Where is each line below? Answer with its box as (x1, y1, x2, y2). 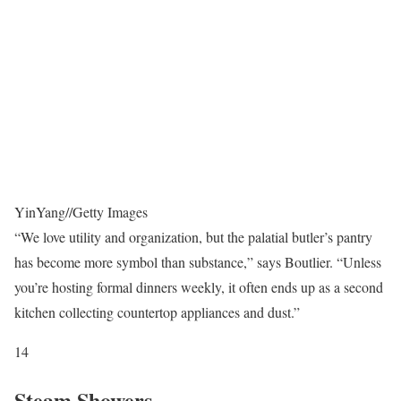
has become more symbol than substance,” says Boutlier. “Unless (14, 252, 381, 271)
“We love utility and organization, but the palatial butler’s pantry (14, 226, 372, 246)
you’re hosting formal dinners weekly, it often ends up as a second (14, 277, 383, 296)
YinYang (14, 201, 65, 221)
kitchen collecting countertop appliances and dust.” (14, 302, 300, 321)
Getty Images (73, 201, 148, 221)
